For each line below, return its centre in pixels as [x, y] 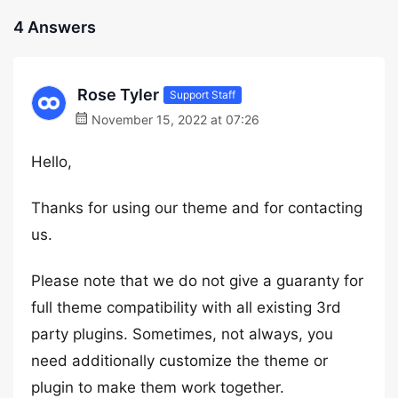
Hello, [52, 162]
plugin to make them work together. [158, 387]
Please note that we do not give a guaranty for [197, 281]
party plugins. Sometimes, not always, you [182, 334]
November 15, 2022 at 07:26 [174, 119]
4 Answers [55, 27]
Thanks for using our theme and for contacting [197, 208]
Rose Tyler [118, 95]
